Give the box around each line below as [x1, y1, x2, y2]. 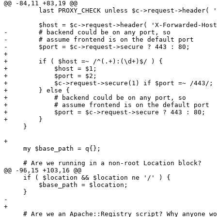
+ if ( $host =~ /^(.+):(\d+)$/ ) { [4, 58, 163, 65]
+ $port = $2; [4, 72, 97, 80]
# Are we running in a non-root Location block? [4, 159, 201, 167]
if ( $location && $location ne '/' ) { [4, 174, 170, 182]
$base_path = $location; [4, 181, 128, 189]
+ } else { [4, 87, 70, 94]
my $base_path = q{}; [4, 145, 101, 153]
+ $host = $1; [4, 65, 97, 73]
